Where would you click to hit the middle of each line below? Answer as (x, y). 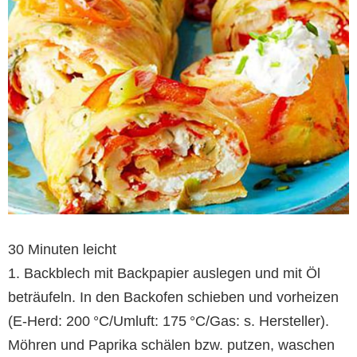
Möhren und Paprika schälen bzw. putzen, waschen (171, 345)
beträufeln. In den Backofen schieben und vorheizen (173, 297)
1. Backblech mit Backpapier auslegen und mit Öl (164, 273)
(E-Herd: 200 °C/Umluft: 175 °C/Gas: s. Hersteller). (169, 321)
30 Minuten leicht (62, 249)
